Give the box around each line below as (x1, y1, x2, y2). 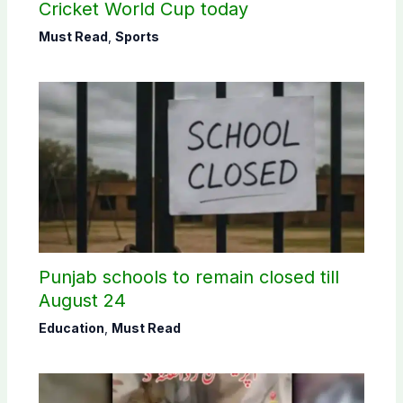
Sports (114, 29, 159, 45)
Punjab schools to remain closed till (38, 266, 339, 289)
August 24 (38, 290, 126, 312)
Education (38, 320, 104, 336)
